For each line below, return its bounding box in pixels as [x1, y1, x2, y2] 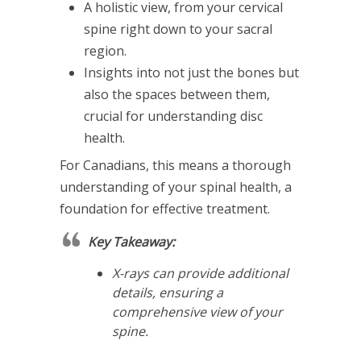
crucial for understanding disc [84, 106, 263, 125]
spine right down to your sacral [84, 19, 272, 38]
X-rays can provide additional [112, 263, 288, 282]
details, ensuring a [112, 283, 223, 301]
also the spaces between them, [84, 85, 270, 103]
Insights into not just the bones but [84, 63, 299, 81]
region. [84, 41, 127, 60]
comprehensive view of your [112, 302, 283, 321]
